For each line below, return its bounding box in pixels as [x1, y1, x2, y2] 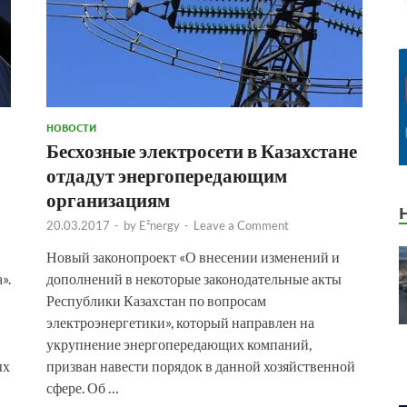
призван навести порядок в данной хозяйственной [46, 356, 355, 374]
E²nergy [139, 217, 180, 233]
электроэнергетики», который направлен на [46, 313, 314, 331]
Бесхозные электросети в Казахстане [46, 138, 357, 162]
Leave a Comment [194, 217, 289, 233]
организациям [46, 187, 170, 211]
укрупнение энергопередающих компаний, [46, 334, 312, 352]
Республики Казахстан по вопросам [46, 291, 266, 309]
